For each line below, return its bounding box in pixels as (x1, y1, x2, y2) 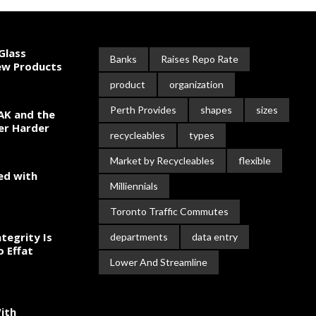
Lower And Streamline (110, 256, 207, 268)
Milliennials (110, 180, 158, 192)
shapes (200, 104, 232, 116)
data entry (192, 231, 238, 243)
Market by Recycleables (110, 154, 214, 166)
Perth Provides (110, 104, 176, 116)
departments (110, 231, 168, 243)
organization (169, 78, 224, 90)
